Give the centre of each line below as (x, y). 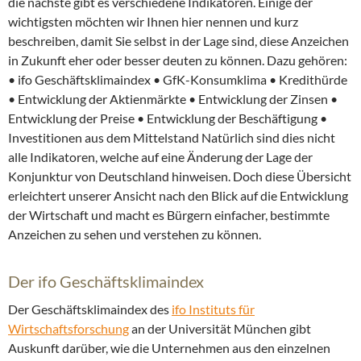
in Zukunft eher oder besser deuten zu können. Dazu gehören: (178, 60)
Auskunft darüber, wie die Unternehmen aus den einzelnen (169, 348)
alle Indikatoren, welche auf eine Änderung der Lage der (160, 157)
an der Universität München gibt (220, 329)
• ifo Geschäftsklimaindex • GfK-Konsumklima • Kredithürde (178, 80)
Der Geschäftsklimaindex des (90, 309)
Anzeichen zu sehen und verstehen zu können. (135, 234)
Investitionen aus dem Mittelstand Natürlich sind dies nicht (172, 138)
